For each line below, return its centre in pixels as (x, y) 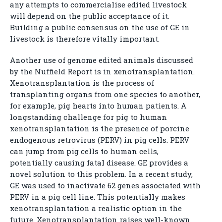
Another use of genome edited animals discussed (102, 60)
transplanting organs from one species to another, (105, 94)
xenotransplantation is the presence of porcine (100, 128)
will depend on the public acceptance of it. (90, 16)
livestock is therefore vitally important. (85, 39)
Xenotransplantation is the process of (82, 83)
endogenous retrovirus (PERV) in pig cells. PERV (100, 140)
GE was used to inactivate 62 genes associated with (105, 185)
